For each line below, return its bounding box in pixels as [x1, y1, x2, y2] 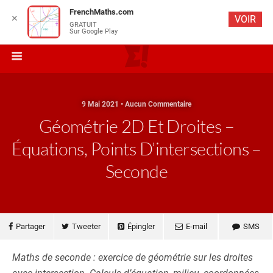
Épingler [127, 222, 155, 231]
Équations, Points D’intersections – [12, 138, 261, 160]
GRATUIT [69, 21, 97, 29]
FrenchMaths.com [69, 7, 133, 16]
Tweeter [72, 222, 101, 231]
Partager [16, 222, 45, 231]
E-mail [185, 222, 207, 231]
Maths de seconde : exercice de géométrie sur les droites [12, 252, 253, 263]
